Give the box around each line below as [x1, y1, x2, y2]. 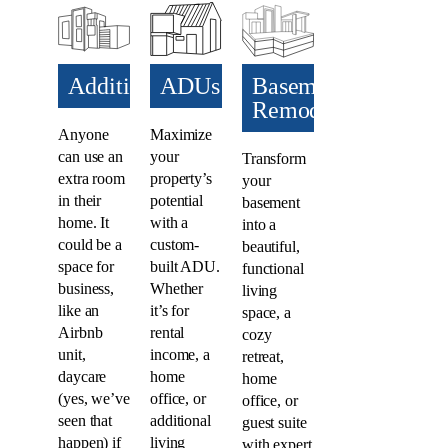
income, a [149, 345, 211, 363]
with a [149, 213, 189, 231]
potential [149, 191, 204, 209]
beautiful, [241, 237, 300, 255]
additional [149, 411, 211, 429]
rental [149, 323, 185, 341]
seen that [58, 411, 113, 429]
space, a [241, 303, 292, 321]
